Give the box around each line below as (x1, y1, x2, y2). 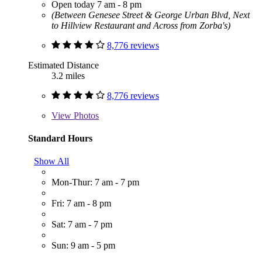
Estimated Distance (28, 60, 99, 70)
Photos (71, 110, 99, 120)
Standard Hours (28, 133, 92, 143)
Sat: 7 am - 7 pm (51, 219, 112, 230)
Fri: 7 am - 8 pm (51, 198, 111, 209)
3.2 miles (51, 70, 85, 81)
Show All (34, 156, 69, 167)
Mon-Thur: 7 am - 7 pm (51, 177, 139, 188)
